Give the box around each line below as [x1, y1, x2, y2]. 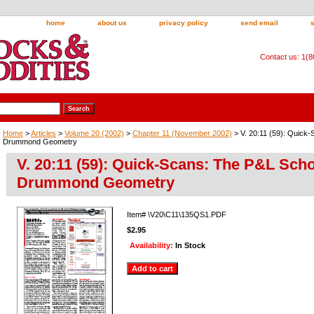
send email [240, 19, 278, 27]
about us [97, 19, 127, 27]
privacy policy [159, 19, 208, 27]
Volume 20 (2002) [64, 128, 124, 137]
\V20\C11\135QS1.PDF [148, 210, 226, 219]
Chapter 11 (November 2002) [132, 128, 232, 137]
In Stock [175, 240, 205, 250]
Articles [31, 128, 56, 137]
